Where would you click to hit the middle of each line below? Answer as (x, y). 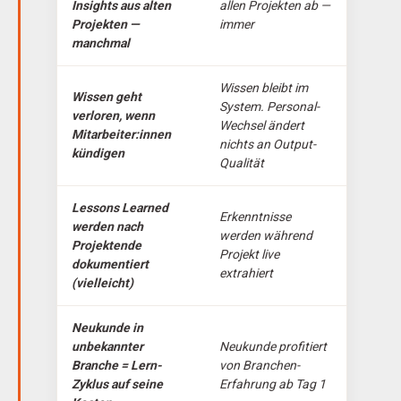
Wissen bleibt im (264, 87)
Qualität (242, 162)
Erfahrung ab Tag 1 (273, 384)
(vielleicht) (102, 282)
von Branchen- (260, 365)
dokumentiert (110, 264)
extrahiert (246, 273)
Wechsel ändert (262, 125)
